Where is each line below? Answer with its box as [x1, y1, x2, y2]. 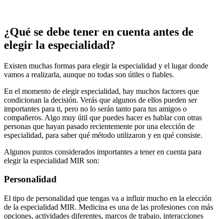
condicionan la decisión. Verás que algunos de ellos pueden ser [4, 95, 197, 104]
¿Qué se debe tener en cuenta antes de [4, 25, 194, 38]
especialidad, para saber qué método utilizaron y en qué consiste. [4, 131, 202, 139]
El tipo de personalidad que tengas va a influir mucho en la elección [4, 194, 212, 203]
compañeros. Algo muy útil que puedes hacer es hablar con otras [4, 113, 202, 122]
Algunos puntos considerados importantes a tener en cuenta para [4, 147, 201, 156]
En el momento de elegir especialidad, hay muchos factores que [4, 87, 199, 95]
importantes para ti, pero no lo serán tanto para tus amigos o [4, 104, 187, 113]
